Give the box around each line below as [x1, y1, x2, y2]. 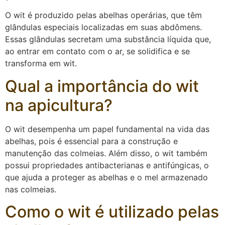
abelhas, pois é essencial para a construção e [5, 136, 178, 146]
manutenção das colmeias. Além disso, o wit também [5, 148, 207, 158]
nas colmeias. [5, 184, 56, 194]
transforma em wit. [5, 58, 77, 69]
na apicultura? [5, 95, 113, 115]
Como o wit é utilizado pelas [5, 202, 219, 222]
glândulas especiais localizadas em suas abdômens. [5, 22, 202, 33]
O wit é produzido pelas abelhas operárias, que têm [5, 10, 202, 21]
